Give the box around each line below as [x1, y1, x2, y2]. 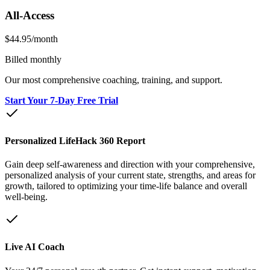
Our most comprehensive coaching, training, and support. [5, 74, 222, 85]
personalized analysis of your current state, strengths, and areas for [5, 170, 256, 181]
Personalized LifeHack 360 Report [5, 135, 145, 146]
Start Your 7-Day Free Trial [5, 95, 118, 105]
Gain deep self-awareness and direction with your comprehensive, [5, 159, 255, 170]
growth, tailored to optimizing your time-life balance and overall [5, 181, 247, 192]
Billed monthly [5, 54, 61, 64]
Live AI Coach [5, 242, 64, 253]
